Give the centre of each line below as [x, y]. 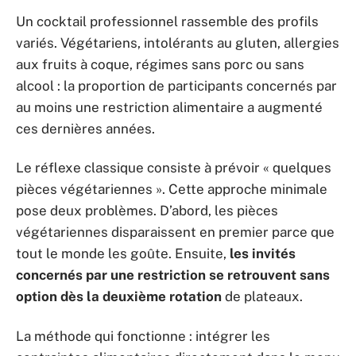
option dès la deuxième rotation [119, 297]
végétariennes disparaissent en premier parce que [175, 232]
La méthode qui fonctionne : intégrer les [143, 336]
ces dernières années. [85, 128]
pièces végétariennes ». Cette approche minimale [172, 190]
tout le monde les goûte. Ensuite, [123, 254]
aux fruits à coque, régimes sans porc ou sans [160, 64]
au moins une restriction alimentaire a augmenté [169, 107]
